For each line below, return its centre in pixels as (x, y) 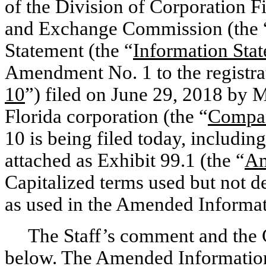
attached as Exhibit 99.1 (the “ (125, 160)
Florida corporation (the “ (106, 116)
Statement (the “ (69, 50)
